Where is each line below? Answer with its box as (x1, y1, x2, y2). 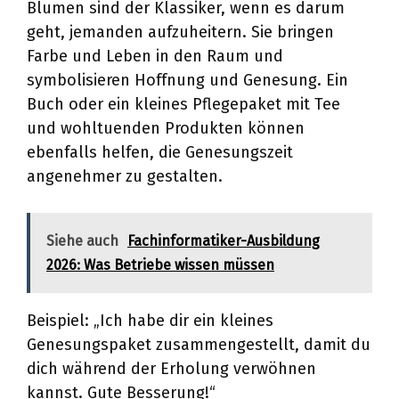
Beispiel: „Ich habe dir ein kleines (27, 311, 273, 330)
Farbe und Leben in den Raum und (27, 46, 283, 66)
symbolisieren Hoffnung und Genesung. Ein (27, 70, 348, 90)
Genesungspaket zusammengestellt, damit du (27, 335, 370, 354)
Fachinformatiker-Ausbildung (127, 232, 320, 249)
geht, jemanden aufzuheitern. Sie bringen (27, 22, 334, 42)
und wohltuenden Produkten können (27, 118, 305, 138)
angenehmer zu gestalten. (27, 167, 223, 186)
